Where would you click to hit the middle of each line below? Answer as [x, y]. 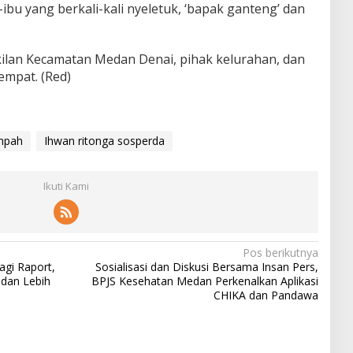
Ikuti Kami [66, 186]
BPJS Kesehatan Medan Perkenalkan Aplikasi [204, 281]
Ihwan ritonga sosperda [104, 141]
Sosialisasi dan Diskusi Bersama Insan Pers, [206, 267]
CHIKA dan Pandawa [266, 295]
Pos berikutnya [280, 253]
